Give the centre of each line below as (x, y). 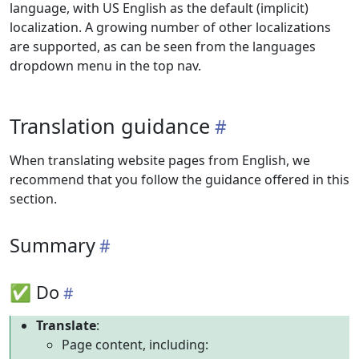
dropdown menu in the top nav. (105, 66)
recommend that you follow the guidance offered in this (179, 179)
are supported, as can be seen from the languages (163, 46)
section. (33, 199)
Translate (66, 325)
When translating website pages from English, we (160, 160)
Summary (52, 245)
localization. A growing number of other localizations (170, 27)
